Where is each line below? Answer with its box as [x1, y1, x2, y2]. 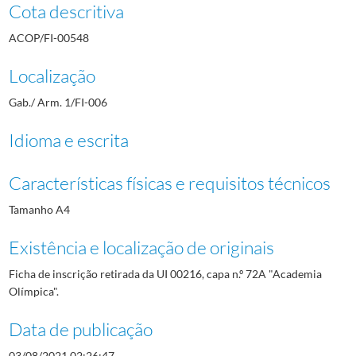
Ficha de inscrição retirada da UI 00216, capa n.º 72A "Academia [8, 266, 322, 281]
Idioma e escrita [8, 128, 129, 151]
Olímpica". [8, 284, 59, 298]
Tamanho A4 [8, 202, 70, 216]
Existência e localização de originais [8, 235, 274, 258]
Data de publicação [8, 317, 153, 340]
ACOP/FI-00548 [8, 30, 89, 44]
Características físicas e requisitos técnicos [8, 171, 331, 194]
